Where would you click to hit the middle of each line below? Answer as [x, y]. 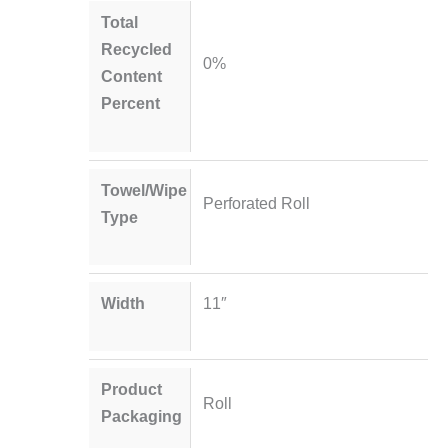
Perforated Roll [256, 203]
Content [132, 76]
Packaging [142, 416]
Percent [131, 103]
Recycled [137, 49]
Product [132, 389]
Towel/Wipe [144, 189]
